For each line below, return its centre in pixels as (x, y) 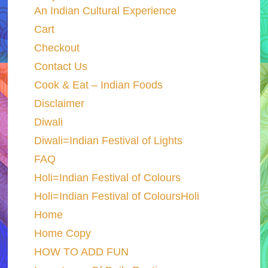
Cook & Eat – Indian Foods (98, 85)
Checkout (57, 48)
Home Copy (62, 233)
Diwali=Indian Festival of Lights (108, 140)
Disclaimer (59, 103)
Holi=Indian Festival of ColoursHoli (116, 196)
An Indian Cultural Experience (105, 10)
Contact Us (60, 66)
